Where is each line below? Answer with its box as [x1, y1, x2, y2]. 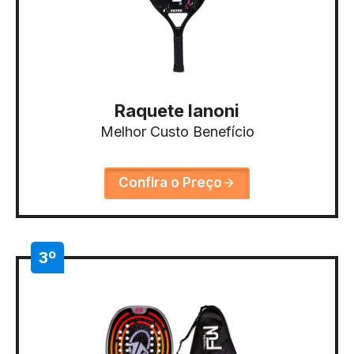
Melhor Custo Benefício [100, 122, 254, 140]
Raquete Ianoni [115, 100, 239, 121]
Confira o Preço [119, 175, 222, 191]
